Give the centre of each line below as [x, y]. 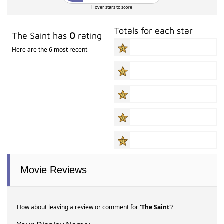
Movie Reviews [54, 170]
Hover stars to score [112, 7]
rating [89, 36]
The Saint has [41, 36]
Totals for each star [154, 31]
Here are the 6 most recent [50, 50]
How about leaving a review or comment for [79, 207]
